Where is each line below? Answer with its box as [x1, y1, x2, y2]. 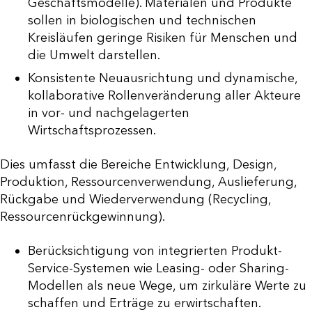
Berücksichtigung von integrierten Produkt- [28, 242, 282, 258]
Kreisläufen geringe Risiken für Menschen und [28, 29, 297, 45]
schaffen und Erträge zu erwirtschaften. [28, 295, 261, 311]
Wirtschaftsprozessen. [28, 122, 156, 138]
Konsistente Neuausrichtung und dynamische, [28, 70, 297, 86]
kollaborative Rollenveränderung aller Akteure [28, 87, 301, 103]
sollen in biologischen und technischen [28, 12, 256, 28]
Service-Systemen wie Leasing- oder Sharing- [28, 260, 289, 276]
